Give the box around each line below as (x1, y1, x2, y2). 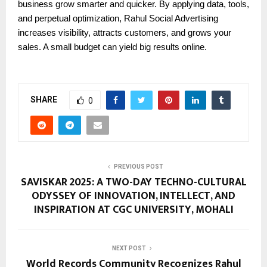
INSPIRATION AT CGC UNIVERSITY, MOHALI (33, 201, 234, 219)
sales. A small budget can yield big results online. (18, 42, 207, 52)
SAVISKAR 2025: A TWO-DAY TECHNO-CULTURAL (20, 173, 247, 192)
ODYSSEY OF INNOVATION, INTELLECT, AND (32, 187, 235, 206)
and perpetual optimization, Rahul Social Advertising (18, 14, 218, 24)
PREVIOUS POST (113, 163, 163, 170)
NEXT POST (111, 245, 146, 252)
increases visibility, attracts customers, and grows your (18, 28, 231, 38)
